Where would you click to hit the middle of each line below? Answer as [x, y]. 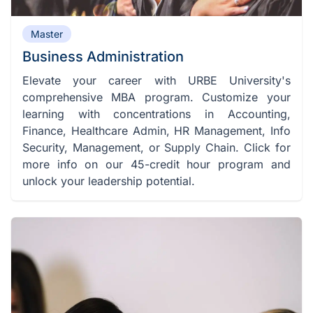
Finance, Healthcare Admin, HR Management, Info [156, 131]
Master [47, 34]
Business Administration [103, 57]
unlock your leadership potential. [109, 181]
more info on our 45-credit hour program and [156, 165]
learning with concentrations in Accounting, [156, 114]
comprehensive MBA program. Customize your [156, 97]
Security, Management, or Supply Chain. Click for [156, 148]
